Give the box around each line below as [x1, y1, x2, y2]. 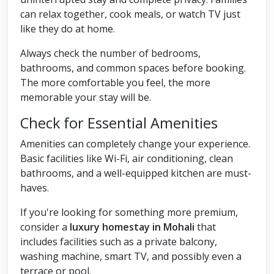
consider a [20, 220, 70, 234]
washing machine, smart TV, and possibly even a [20, 250, 242, 264]
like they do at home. [20, 22, 115, 36]
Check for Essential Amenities [20, 113, 218, 133]
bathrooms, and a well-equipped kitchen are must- [20, 166, 251, 180]
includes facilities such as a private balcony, [20, 235, 217, 249]
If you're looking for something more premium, [20, 206, 238, 220]
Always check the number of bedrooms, [20, 46, 201, 61]
